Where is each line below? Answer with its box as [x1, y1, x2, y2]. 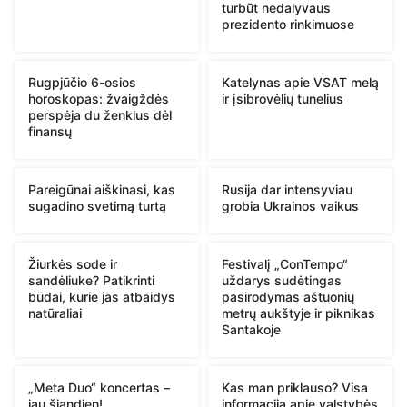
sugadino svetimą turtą [28, 197, 166, 213]
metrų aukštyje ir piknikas [222, 304, 375, 321]
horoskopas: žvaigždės [28, 90, 169, 106]
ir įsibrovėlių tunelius [222, 90, 343, 106]
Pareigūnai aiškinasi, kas [28, 181, 175, 197]
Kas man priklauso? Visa [222, 379, 368, 395]
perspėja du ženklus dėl [28, 106, 172, 123]
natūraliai [28, 304, 82, 321]
